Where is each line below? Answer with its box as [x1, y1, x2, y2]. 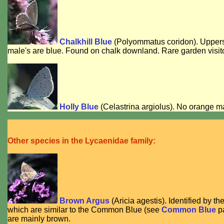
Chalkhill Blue [59, 37, 112, 46]
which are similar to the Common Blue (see [7, 205, 161, 214]
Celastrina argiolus [103, 102, 170, 111]
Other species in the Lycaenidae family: [7, 136, 155, 145]
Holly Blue [59, 102, 98, 111]
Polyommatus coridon [116, 37, 193, 46]
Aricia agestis [114, 196, 162, 205]
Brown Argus [59, 196, 109, 205]
